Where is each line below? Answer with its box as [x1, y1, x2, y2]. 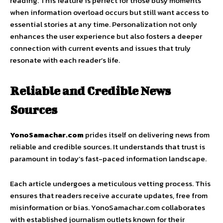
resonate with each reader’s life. [10, 54, 120, 66]
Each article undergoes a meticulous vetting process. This [10, 178, 211, 190]
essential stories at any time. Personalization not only [10, 18, 197, 30]
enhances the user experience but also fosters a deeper [10, 30, 202, 42]
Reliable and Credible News [10, 84, 171, 98]
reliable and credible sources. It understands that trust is [10, 141, 205, 153]
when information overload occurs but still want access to [10, 6, 209, 18]
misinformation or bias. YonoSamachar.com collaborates [10, 202, 205, 214]
